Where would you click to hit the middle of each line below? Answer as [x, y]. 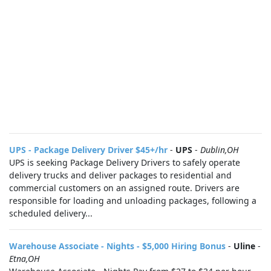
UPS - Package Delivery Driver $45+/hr [88, 150]
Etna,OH [24, 259]
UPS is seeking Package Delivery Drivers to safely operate [125, 162]
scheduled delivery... [51, 213]
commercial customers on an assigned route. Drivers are [124, 188]
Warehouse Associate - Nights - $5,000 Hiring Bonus [117, 246]
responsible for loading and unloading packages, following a [133, 201]
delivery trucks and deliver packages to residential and [120, 175]
